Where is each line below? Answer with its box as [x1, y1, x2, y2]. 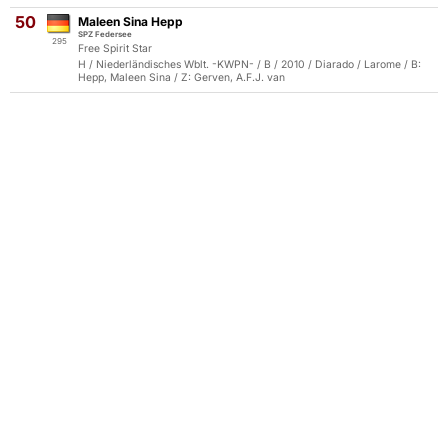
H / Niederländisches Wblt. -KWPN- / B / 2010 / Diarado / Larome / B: [78, 58, 421, 71]
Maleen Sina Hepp [78, 14, 183, 29]
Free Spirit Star [78, 42, 152, 55]
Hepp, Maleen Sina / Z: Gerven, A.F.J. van [78, 71, 285, 84]
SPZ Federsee [78, 29, 132, 39]
